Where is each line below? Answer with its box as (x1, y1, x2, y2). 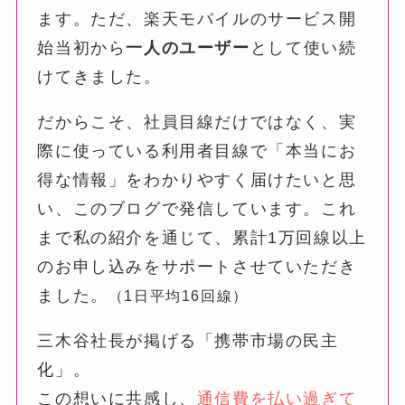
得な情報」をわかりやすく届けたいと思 (37, 170, 357, 189)
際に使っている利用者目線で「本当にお (37, 141, 357, 160)
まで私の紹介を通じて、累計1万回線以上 (37, 228, 367, 247)
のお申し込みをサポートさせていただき (37, 257, 357, 276)
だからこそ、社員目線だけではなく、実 (37, 112, 357, 131)
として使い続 (250, 38, 357, 57)
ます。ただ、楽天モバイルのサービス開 (37, 9, 357, 28)
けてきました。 (37, 67, 162, 86)
